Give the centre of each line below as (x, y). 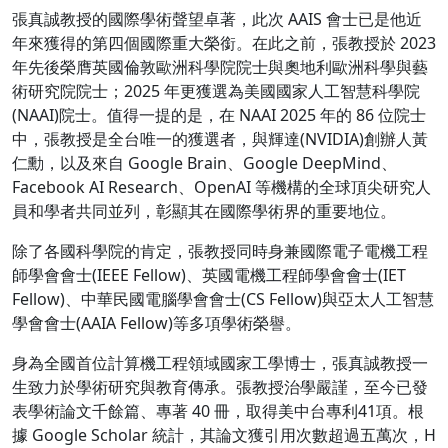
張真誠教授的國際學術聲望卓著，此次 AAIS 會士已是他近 (217, 18)
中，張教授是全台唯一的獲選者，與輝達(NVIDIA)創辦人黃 (220, 138)
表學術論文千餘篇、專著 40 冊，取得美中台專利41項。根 (218, 410)
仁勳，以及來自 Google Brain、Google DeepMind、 (204, 162)
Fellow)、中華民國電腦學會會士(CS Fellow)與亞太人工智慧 (223, 298)
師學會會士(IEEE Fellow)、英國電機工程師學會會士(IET (209, 274)
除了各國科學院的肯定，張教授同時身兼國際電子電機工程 (220, 250)
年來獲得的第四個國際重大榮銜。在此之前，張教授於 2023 (224, 42)
